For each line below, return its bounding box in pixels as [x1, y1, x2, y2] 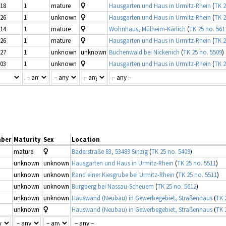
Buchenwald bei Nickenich [109, 47, 180, 56]
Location [72, 135, 100, 143]
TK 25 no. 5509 [183, 47, 222, 56]
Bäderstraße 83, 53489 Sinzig [72, 147, 148, 155]
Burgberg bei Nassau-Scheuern [72, 182, 154, 190]
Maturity [14, 135, 41, 143]
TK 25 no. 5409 [151, 147, 190, 155]
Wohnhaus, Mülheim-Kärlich [109, 24, 186, 33]
